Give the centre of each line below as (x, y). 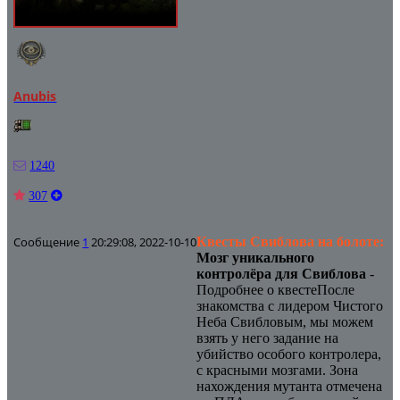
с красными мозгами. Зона (278, 370)
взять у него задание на (268, 337)
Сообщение (48, 242)
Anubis (35, 96)
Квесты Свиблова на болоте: (291, 241)
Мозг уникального (256, 257)
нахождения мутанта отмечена (290, 386)
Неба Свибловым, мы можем (285, 321)
